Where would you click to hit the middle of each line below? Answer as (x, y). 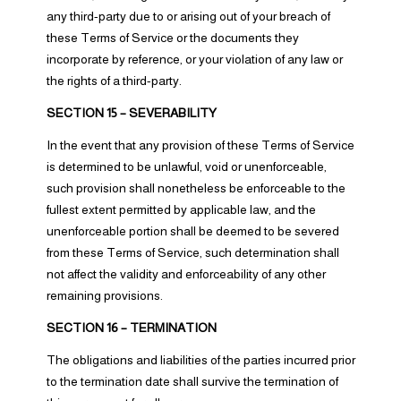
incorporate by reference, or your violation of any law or (194, 59)
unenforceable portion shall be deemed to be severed (192, 231)
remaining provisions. (104, 295)
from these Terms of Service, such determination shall (192, 252)
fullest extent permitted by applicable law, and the (181, 209)
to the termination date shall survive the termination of (192, 381)
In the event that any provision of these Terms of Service (200, 145)
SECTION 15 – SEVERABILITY (131, 113)
